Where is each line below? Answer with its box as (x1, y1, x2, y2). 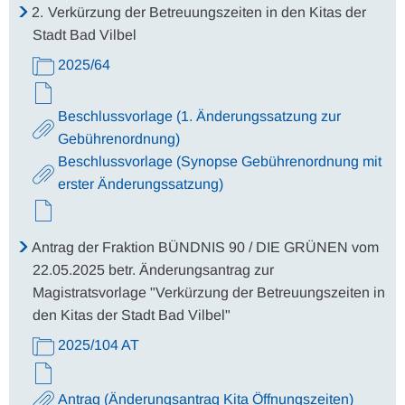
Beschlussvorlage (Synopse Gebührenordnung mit (58, 154, 381, 169)
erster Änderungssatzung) (58, 176, 223, 192)
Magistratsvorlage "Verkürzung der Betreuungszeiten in (33, 285, 385, 300)
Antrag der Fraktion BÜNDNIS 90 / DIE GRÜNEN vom (32, 240, 380, 255)
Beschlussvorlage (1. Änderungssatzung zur (58, 108, 341, 124)
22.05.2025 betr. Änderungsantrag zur (33, 262, 274, 278)
